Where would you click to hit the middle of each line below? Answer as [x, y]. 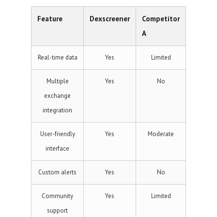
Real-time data [57, 57]
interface [57, 148]
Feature [50, 19]
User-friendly [57, 134]
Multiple [57, 81]
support [57, 210]
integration [57, 110]
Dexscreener [110, 19]
